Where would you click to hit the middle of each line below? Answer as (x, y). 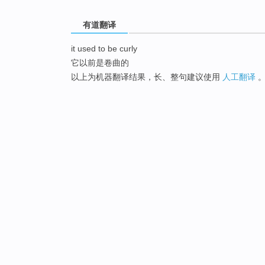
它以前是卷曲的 (100, 62)
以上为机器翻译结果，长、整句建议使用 (147, 77)
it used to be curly (104, 48)
